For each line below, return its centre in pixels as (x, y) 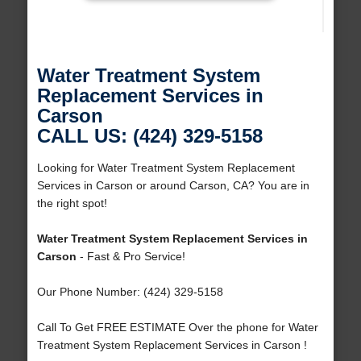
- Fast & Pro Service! (131, 257)
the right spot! (72, 203)
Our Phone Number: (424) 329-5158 (130, 292)
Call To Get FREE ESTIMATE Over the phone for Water (177, 328)
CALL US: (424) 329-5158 (149, 136)
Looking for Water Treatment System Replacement (166, 168)
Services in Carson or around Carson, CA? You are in (173, 186)
